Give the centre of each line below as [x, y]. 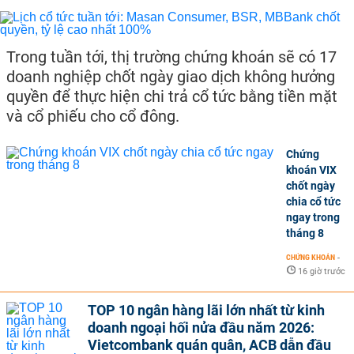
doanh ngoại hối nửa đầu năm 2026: [201, 328]
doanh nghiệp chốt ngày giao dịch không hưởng [171, 77]
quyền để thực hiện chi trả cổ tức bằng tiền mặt [172, 96]
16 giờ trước [322, 271]
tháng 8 [305, 233]
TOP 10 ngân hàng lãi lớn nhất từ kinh [206, 310]
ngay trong [313, 217]
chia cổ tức [313, 201]
